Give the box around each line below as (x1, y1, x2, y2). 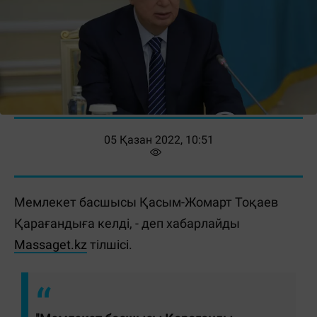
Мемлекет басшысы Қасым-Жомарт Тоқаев (14, 195, 278, 209)
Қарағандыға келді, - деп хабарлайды (14, 216, 240, 231)
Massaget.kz (14, 237, 87, 252)
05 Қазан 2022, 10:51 (103, 133, 214, 146)
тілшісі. (87, 237, 132, 252)
